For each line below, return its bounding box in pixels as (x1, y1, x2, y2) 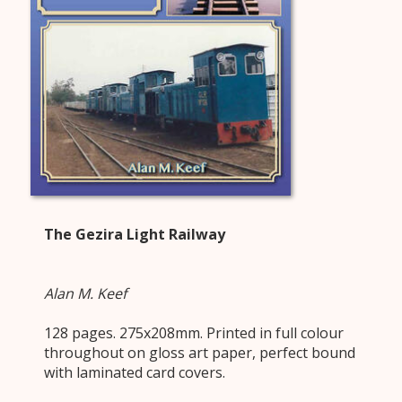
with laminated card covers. (44, 363, 225, 383)
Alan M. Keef (44, 284, 127, 304)
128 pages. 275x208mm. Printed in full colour (44, 323, 344, 344)
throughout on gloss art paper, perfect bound (44, 343, 355, 363)
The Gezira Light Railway (44, 224, 225, 245)
